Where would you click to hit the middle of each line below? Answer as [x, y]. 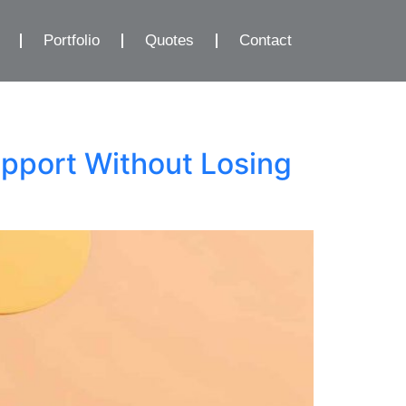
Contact [266, 41]
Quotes [169, 41]
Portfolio [72, 41]
